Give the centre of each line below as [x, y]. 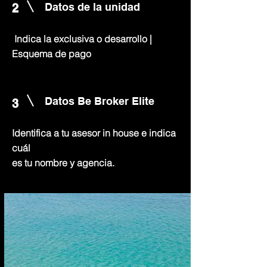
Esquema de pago [52, 54]
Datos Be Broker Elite [100, 101]
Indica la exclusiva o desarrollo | [83, 39]
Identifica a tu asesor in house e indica [94, 133]
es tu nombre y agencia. [64, 163]
